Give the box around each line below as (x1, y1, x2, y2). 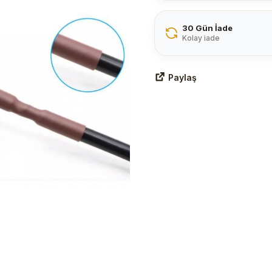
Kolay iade (182, 33, 220, 42)
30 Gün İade (182, 23, 233, 33)
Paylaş (168, 72, 197, 83)
